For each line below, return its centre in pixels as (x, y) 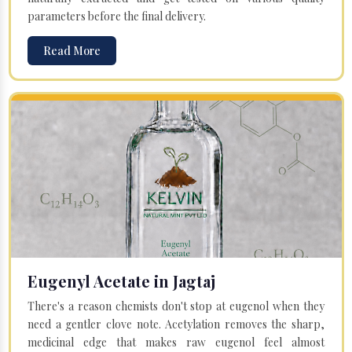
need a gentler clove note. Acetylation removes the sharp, (176, 324)
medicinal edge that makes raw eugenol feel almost (176, 342)
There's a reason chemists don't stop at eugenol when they (176, 306)
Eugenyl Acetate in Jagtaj (121, 280)
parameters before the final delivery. (117, 16)
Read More (72, 50)
